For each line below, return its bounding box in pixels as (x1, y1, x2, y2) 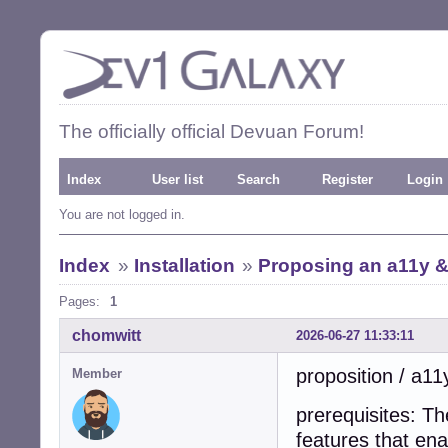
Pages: (59, 294, 100, 309)
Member (72, 365, 122, 381)
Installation (133, 255, 235, 276)
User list (152, 172, 203, 187)
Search (237, 172, 280, 187)
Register (322, 172, 373, 187)
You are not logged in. (59, 207, 185, 222)
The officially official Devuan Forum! (59, 121, 364, 142)
